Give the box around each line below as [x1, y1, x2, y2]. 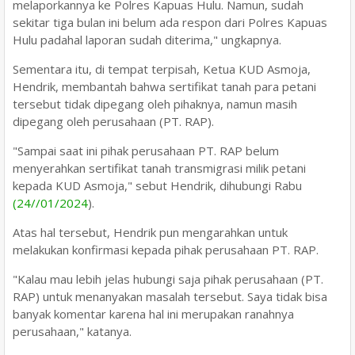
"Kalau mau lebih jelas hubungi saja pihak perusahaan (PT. [13, 270, 323, 287]
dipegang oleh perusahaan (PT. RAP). [13, 113, 214, 129]
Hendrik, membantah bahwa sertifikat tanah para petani [13, 78, 316, 94]
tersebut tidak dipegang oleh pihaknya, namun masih [13, 95, 297, 112]
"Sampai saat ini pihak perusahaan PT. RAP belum [13, 142, 279, 158]
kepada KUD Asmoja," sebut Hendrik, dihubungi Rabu [13, 177, 302, 193]
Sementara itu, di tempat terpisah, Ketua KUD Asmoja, [13, 60, 311, 77]
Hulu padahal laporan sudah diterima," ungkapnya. [13, 31, 281, 48]
